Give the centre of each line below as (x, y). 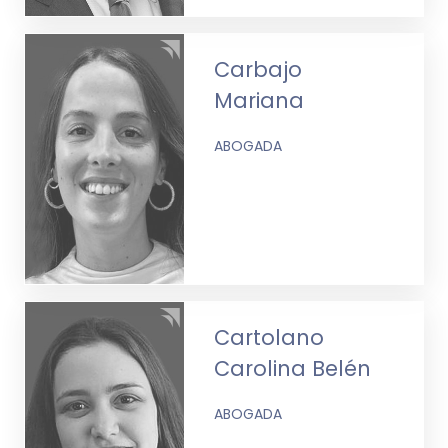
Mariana (259, 100)
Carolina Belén (293, 368)
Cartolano (269, 337)
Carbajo (258, 69)
